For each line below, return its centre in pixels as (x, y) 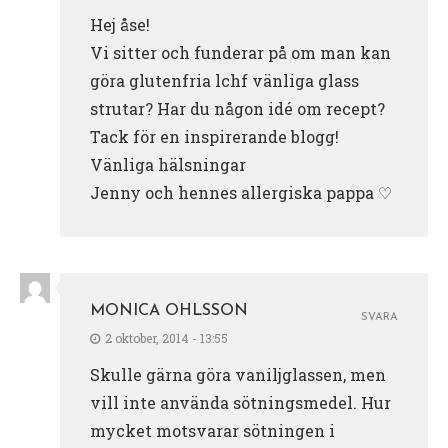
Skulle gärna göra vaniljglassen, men (238, 375)
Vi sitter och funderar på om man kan (240, 53)
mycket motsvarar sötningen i (212, 431)
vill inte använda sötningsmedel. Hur (240, 403)
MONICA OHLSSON (169, 311)
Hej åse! (120, 25)
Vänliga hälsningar (168, 165)
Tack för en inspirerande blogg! (214, 137)
